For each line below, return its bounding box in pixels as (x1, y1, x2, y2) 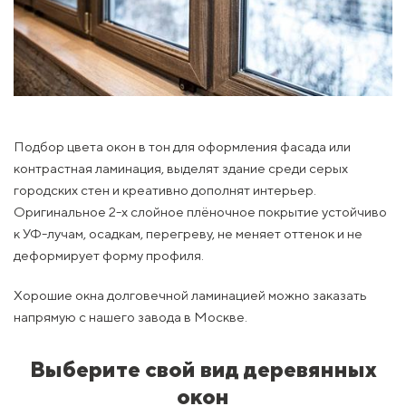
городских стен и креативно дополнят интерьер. (14, 182, 316, 198)
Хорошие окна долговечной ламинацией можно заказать (14, 287, 367, 304)
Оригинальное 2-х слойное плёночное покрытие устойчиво (14, 204, 387, 220)
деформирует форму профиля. (14, 247, 204, 264)
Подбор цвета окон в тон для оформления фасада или (14, 139, 351, 155)
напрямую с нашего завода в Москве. (14, 309, 247, 325)
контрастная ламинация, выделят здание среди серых (14, 160, 348, 177)
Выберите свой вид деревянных (29, 356, 377, 382)
